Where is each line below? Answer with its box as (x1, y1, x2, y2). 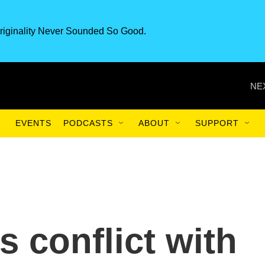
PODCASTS (63, 118, 113, 128)
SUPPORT (195, 118, 239, 128)
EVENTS (15, 118, 51, 128)
